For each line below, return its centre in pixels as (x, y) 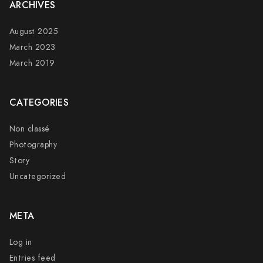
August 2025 (34, 31)
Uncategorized (38, 176)
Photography (33, 145)
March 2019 (32, 63)
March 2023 (32, 47)
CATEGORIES (39, 103)
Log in (21, 242)
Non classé (29, 129)
